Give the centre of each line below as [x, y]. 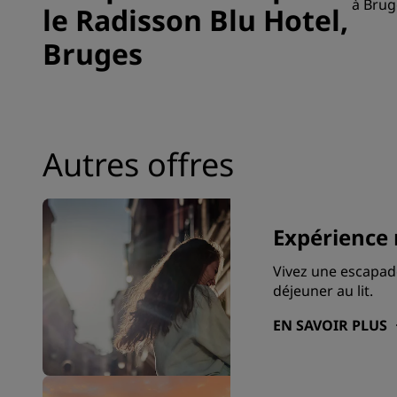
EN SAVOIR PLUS [330, 325]
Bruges [93, 54]
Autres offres [138, 164]
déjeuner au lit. [323, 291]
